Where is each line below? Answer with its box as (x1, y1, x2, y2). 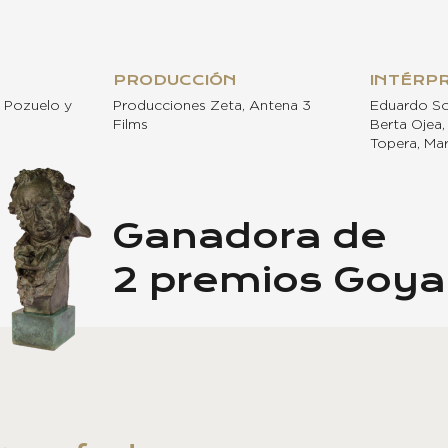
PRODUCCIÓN (113, 70, 237, 89)
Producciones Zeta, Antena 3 (113, 98, 311, 113)
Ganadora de (111, 216, 387, 257)
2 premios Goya (111, 260, 446, 301)
